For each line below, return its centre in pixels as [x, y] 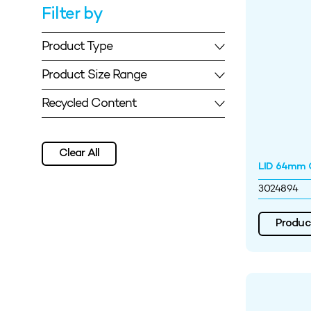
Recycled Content [90, 103]
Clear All [79, 153]
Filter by [72, 15]
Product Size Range [94, 75]
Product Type [77, 46]
